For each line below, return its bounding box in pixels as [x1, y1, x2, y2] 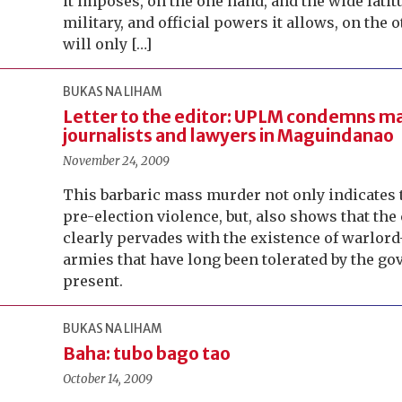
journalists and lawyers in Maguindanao [63, 125, 395, 146]
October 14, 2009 [63, 371, 153, 387]
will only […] [63, 35, 153, 53]
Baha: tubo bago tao [63, 343, 232, 364]
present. [63, 272, 124, 290]
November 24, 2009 [63, 153, 170, 169]
